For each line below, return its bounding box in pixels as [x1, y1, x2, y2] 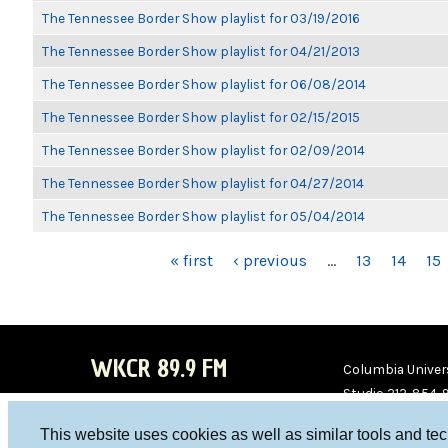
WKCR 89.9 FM [90, 352, 227, 385]
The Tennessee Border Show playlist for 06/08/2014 [42, 76, 366, 92]
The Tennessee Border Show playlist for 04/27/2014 [42, 175, 364, 191]
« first [170, 251, 213, 270]
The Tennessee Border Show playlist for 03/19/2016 [42, 10, 360, 26]
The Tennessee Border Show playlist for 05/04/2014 [42, 208, 365, 224]
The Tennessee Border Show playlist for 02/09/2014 [42, 142, 365, 158]
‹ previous [233, 251, 307, 270]
